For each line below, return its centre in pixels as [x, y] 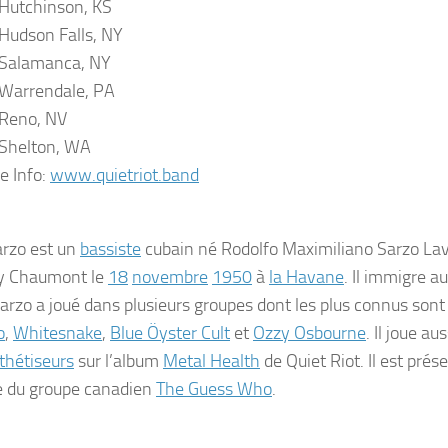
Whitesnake [57, 333]
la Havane [306, 277]
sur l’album [118, 361]
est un [53, 249]
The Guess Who [214, 389]
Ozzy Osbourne [309, 333]
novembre [170, 277]
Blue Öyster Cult [170, 333]
